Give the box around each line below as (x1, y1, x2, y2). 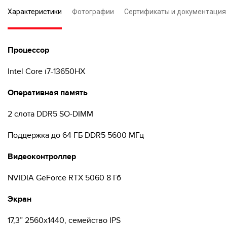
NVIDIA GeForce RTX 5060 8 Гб (8, 173, 121, 183)
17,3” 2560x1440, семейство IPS (8, 215, 121, 225)
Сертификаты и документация (124, 8, 226, 16)
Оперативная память (8, 88, 88, 98)
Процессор (8, 45, 49, 55)
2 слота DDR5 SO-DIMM (8, 109, 93, 119)
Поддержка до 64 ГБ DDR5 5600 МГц (8, 130, 144, 140)
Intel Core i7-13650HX (8, 66, 85, 77)
